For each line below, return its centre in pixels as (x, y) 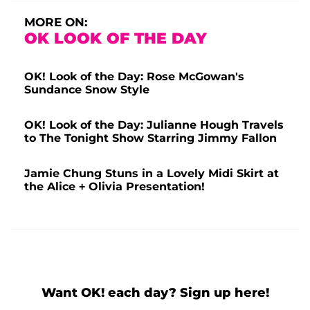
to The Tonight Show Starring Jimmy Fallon (151, 138)
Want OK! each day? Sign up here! (155, 292)
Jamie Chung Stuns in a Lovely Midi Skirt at (152, 173)
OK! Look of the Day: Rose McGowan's (134, 76)
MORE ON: (56, 22)
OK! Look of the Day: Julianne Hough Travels (154, 125)
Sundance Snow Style (87, 89)
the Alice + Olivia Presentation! (115, 186)
